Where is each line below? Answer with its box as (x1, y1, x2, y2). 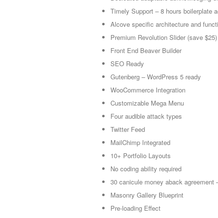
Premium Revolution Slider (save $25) (110, 33, 217, 42)
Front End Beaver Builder (110, 46, 182, 55)
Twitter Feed (110, 125, 145, 134)
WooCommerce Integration (110, 85, 185, 95)
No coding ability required (110, 164, 182, 174)
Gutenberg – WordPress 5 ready (110, 72, 201, 82)
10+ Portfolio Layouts (110, 151, 171, 161)
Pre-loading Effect (110, 203, 161, 213)
